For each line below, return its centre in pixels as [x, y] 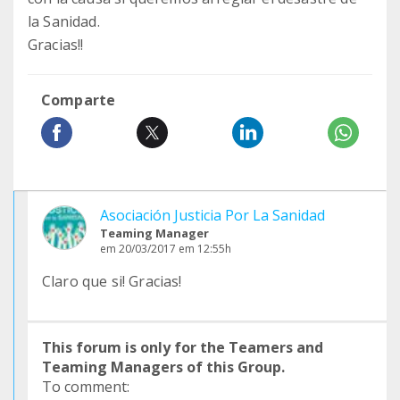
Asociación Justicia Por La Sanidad [212, 215]
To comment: [86, 387]
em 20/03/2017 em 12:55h [166, 249]
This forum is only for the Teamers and [183, 347]
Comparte [79, 100]
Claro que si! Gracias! [112, 281]
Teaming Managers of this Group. [163, 367]
